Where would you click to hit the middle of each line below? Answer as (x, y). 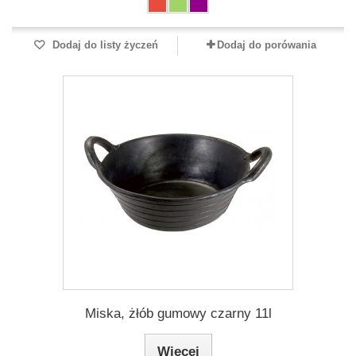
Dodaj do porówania (266, 45)
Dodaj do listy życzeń (103, 45)
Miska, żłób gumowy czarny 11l (178, 313)
